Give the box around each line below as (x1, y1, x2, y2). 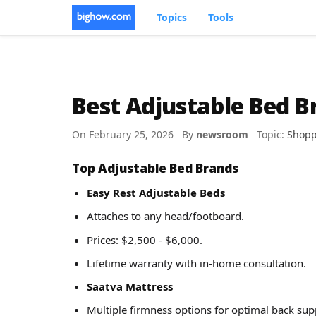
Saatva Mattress (87, 279, 173, 294)
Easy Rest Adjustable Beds (87, 186, 225, 200)
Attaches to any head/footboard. (87, 209, 244, 224)
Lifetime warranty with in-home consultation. (87, 255, 306, 270)
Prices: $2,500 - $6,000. (87, 232, 202, 247)
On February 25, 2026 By (72, 128, 196, 141)
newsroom (196, 128, 248, 141)
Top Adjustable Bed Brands (72, 159, 238, 176)
